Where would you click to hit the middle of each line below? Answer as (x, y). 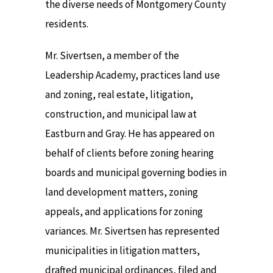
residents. (67, 24)
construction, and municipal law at (121, 114)
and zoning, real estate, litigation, (119, 95)
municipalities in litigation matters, (122, 251)
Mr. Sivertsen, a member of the (112, 56)
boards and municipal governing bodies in (136, 173)
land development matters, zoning (122, 192)
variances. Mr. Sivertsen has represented (133, 231)
